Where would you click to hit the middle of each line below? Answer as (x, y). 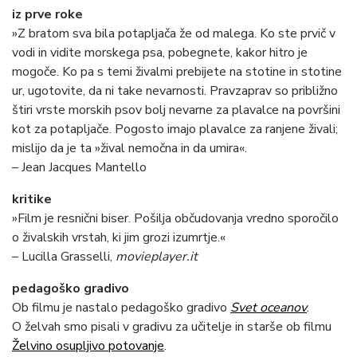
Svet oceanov (269, 308)
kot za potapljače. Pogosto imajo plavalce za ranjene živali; (175, 129)
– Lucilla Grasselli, (64, 257)
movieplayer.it (157, 257)
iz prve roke (47, 15)
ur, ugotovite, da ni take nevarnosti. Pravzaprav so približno (175, 91)
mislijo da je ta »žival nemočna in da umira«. (131, 149)
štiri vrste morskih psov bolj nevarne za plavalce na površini (176, 110)
